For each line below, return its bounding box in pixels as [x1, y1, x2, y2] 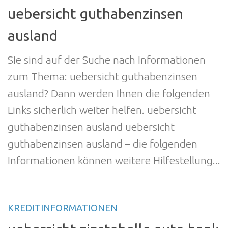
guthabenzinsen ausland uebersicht [8, 120, 175, 133]
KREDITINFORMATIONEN [8, 202, 118, 213]
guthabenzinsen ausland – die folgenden [8, 137, 197, 150]
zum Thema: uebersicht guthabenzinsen [8, 70, 197, 82]
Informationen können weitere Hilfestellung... [8, 154, 220, 166]
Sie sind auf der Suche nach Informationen [8, 53, 206, 66]
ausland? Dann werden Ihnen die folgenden [8, 87, 210, 99]
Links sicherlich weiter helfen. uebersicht [8, 103, 196, 116]
